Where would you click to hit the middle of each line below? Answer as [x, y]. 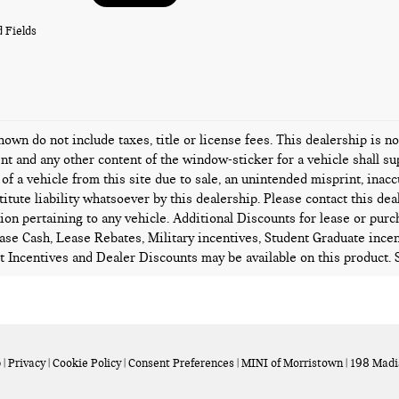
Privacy [27, 363]
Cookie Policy [87, 363]
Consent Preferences [181, 363]
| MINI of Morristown [289, 363]
